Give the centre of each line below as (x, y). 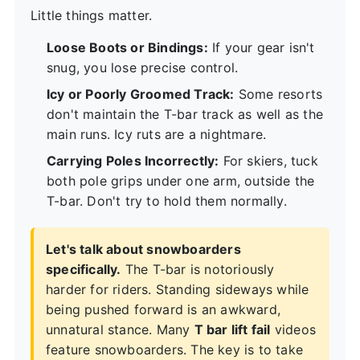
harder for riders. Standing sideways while (178, 289)
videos (293, 329)
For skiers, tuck (268, 160)
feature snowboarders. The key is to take (175, 349)
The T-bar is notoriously (198, 269)
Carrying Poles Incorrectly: (133, 160)
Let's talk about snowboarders (143, 249)
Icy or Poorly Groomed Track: (141, 94)
